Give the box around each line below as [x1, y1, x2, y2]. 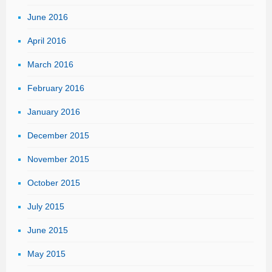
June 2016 [27, 12, 68, 22]
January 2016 [27, 107, 80, 117]
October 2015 [27, 178, 80, 188]
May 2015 [27, 249, 66, 259]
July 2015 [27, 202, 64, 211]
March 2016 [27, 59, 73, 69]
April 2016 [27, 36, 66, 46]
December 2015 [27, 131, 89, 140]
